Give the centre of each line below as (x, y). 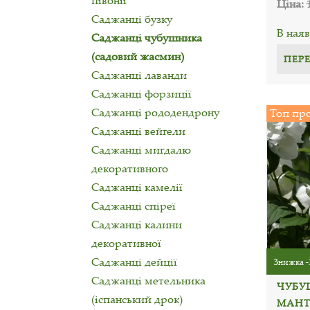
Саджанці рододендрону (155, 112)
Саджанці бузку (132, 19)
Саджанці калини (137, 224)
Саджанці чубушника (147, 37)
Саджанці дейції (134, 262)
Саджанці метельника (148, 280)
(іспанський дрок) (137, 299)
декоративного (130, 168)
